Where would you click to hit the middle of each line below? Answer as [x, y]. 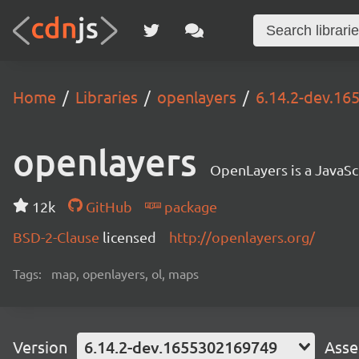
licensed [129, 237]
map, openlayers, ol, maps [125, 273]
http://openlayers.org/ [242, 237]
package [189, 206]
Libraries [107, 97]
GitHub [107, 206]
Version [40, 347]
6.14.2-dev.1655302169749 [181, 347]
